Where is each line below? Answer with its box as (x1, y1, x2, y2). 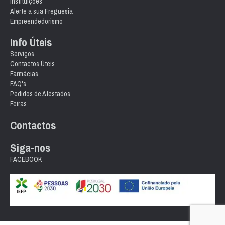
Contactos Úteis (10, 59, 55, 68)
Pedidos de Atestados (10, 89, 70, 98)
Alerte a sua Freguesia (10, 7, 73, 16)
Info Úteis (10, 35, 52, 50)
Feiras (10, 99, 27, 108)
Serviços (10, 49, 34, 58)
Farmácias (10, 69, 38, 78)
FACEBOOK (10, 155, 42, 164)
